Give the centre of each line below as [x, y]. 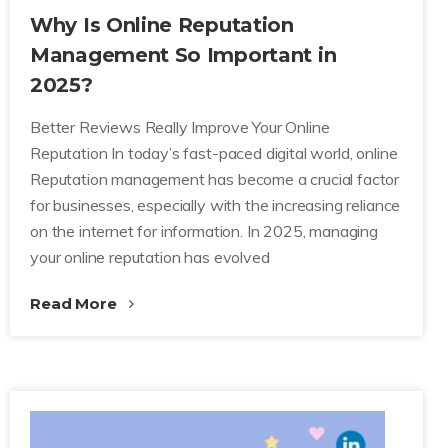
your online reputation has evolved [150, 257]
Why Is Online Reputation [162, 25]
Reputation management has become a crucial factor [215, 179]
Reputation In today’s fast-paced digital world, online [214, 153]
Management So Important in [183, 55]
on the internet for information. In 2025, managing [204, 231]
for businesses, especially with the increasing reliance [215, 205]
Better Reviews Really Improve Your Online [180, 127]
